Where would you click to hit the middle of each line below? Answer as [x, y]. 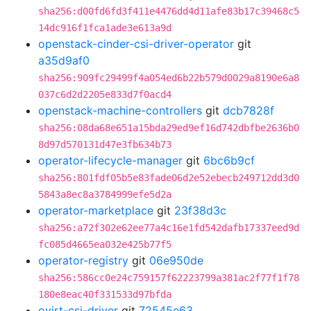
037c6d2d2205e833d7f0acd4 [105, 94]
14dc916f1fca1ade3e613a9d [105, 28]
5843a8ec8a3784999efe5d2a [105, 194]
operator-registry [83, 260]
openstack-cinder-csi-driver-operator [136, 44]
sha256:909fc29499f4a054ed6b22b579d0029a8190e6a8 [169, 78]
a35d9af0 [64, 60]
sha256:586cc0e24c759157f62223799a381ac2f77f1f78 [169, 278]
